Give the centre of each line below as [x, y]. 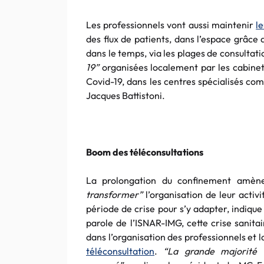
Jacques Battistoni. [126, 95]
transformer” [114, 194]
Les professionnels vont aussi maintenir [171, 25]
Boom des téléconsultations [145, 152]
